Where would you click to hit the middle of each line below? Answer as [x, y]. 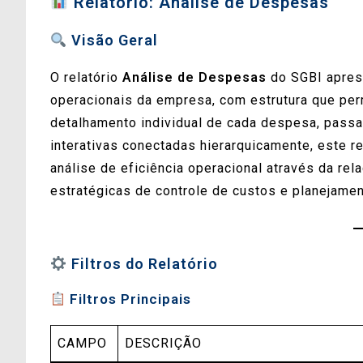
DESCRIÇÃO [163, 343]
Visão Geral [112, 40]
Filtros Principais [129, 299]
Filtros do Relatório [142, 263]
